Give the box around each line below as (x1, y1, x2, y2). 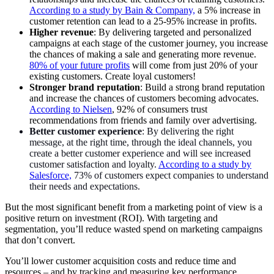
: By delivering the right (142, 125, 234, 136)
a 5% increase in (195, 4, 261, 15)
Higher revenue (29, 26, 94, 37)
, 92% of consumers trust (112, 103, 207, 114)
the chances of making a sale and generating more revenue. (29, 48, 256, 59)
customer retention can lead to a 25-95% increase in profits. (29, 15, 257, 26)
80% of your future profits (29, 59, 130, 70)
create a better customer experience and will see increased (29, 147, 251, 158)
